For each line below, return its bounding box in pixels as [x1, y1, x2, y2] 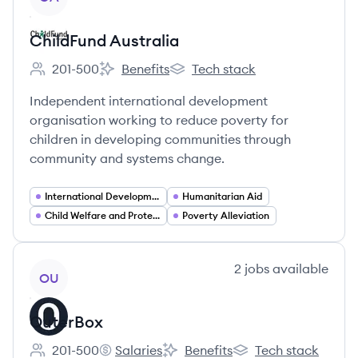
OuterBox [30, 312, 103, 332]
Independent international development [30, 93, 268, 109]
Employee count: [29, 69, 129, 86]
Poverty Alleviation [182, 209, 269, 221]
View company [29, 260, 117, 276]
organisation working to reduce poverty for [30, 112, 288, 128]
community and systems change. [30, 150, 225, 166]
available [269, 261, 328, 276]
